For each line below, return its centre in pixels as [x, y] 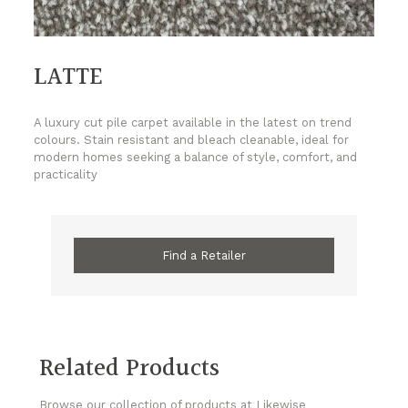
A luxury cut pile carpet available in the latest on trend [193, 123]
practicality [66, 175]
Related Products [129, 369]
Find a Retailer [204, 256]
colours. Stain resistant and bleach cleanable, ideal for [192, 140]
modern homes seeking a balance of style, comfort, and [196, 158]
